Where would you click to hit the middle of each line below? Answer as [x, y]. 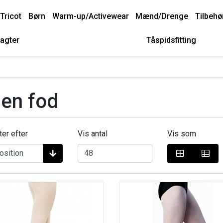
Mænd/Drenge [162, 16]
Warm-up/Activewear [90, 16]
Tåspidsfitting [171, 40]
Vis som [182, 133]
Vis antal [92, 133]
